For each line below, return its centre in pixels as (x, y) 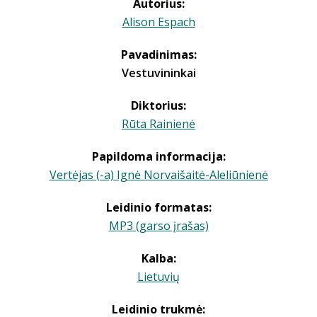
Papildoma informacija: (158, 156)
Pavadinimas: (158, 54)
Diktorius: (158, 105)
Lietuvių (158, 277)
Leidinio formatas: (158, 207)
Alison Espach (158, 22)
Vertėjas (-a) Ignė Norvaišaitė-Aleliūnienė (158, 175)
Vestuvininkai (158, 73)
